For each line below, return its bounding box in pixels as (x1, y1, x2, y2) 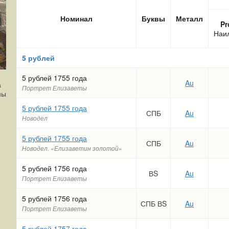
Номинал (60, 13, 93, 24)
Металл (176, 13, 203, 24)
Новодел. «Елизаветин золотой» (22, 144, 122, 152)
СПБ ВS (140, 198, 167, 209)
